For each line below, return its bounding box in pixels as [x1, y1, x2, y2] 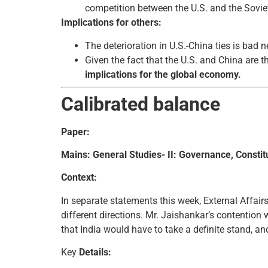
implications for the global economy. [85, 68, 241, 80]
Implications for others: [61, 17, 162, 29]
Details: [79, 246, 111, 258]
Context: [61, 172, 97, 184]
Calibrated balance [61, 92, 220, 115]
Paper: [61, 126, 90, 138]
